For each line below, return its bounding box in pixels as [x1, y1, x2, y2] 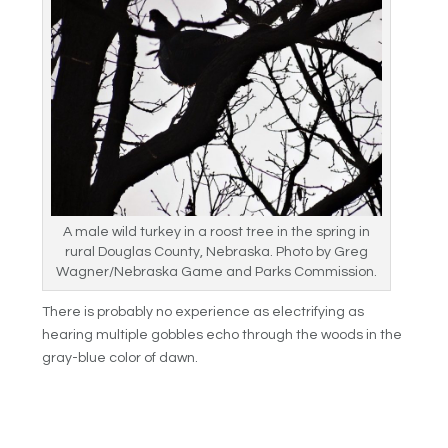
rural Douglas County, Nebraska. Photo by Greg [65, 244, 369, 259]
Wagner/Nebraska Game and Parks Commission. [56, 264, 378, 279]
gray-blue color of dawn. [42, 350, 199, 365]
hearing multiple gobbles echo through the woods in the [42, 327, 403, 342]
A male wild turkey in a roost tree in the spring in [63, 224, 371, 239]
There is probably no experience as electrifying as [42, 304, 365, 319]
